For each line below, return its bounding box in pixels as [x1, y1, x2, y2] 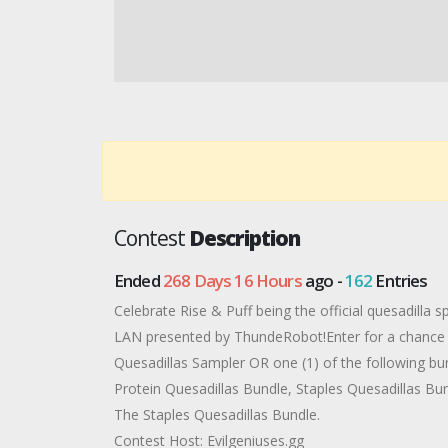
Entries [372, 269, 428, 292]
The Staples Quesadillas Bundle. [114, 405, 320, 424]
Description [188, 224, 301, 252]
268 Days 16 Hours [162, 269, 302, 292]
